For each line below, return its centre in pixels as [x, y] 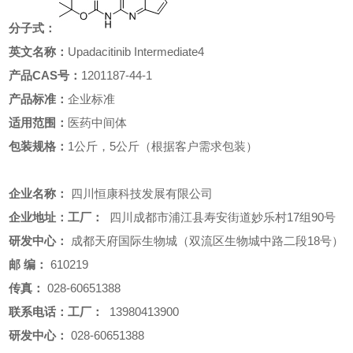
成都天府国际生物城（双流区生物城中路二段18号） [206, 241]
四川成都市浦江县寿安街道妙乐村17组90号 [220, 217]
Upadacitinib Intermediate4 [136, 52]
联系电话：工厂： [56, 312]
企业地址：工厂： [56, 217]
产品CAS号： [45, 75]
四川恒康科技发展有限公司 [142, 193]
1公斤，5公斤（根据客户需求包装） [163, 146]
